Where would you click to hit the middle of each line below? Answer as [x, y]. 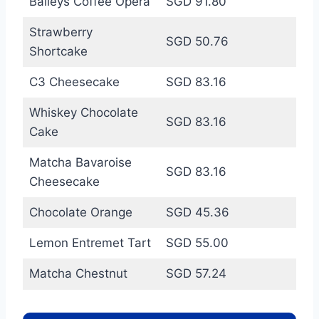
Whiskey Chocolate [83, 112]
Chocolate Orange [80, 212]
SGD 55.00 [197, 242]
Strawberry [61, 32]
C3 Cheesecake [74, 82]
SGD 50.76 [197, 41]
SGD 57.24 [196, 273]
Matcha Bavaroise [80, 162]
